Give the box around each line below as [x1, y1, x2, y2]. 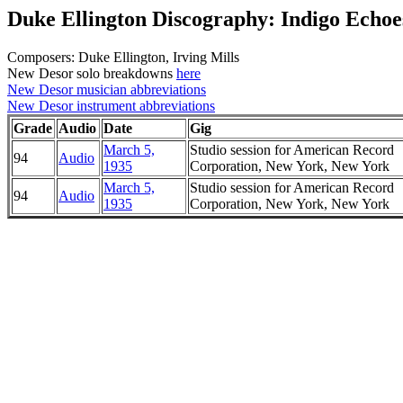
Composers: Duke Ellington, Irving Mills [7, 49, 239, 65]
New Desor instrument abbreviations [7, 97, 215, 113]
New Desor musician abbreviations [7, 81, 206, 97]
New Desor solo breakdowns [7, 65, 176, 81]
